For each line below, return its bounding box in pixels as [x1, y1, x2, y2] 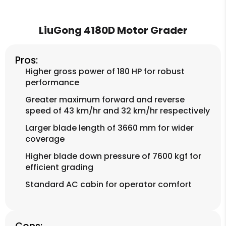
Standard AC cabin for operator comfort [25, 179, 192, 190]
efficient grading [25, 161, 93, 173]
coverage [25, 133, 65, 145]
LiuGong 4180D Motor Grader [38, 23, 188, 37]
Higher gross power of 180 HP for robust [25, 66, 185, 77]
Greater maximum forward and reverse [25, 94, 185, 105]
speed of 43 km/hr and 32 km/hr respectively [25, 105, 210, 117]
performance [25, 77, 79, 88]
